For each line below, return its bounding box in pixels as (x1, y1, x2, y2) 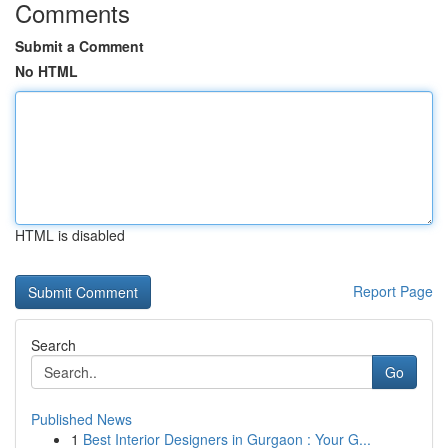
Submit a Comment (15, 36, 144, 56)
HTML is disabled (15, 225, 125, 245)
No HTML (15, 61, 78, 81)
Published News (31, 409, 132, 429)
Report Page (353, 281, 433, 301)
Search (31, 335, 76, 355)
